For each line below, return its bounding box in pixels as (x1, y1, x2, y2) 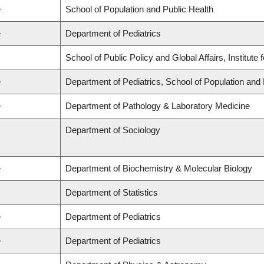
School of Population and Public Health (65, 4, 213, 15)
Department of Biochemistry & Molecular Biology (65, 163, 252, 174)
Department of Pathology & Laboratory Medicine (65, 101, 250, 111)
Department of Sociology (65, 125, 160, 136)
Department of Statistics (65, 187, 158, 198)
